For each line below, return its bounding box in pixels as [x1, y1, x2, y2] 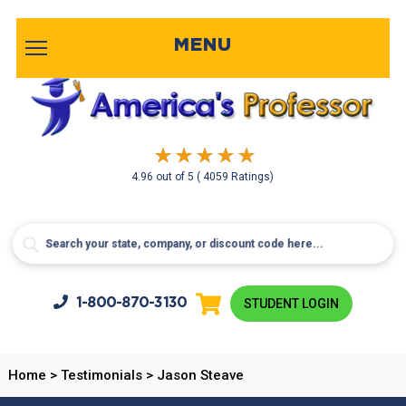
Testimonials [60, 367, 142, 383]
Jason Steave [156, 367, 244, 383]
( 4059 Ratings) [197, 170, 275, 183]
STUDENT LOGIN [244, 296, 340, 311]
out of [156, 170, 188, 183]
